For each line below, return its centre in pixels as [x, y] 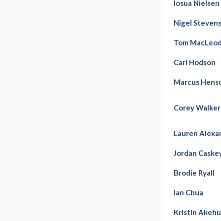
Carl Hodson [195, 62]
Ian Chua [189, 193]
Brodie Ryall [194, 173]
